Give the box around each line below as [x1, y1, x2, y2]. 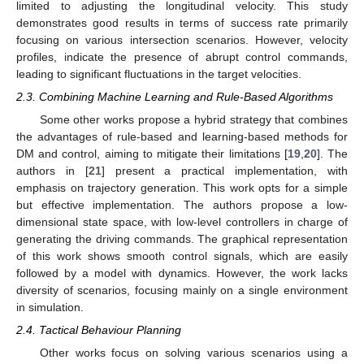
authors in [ [16, 163, 89, 177]
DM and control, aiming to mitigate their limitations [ [16, 146, 288, 160]
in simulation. [16, 300, 84, 314]
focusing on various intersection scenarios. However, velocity [16, 32, 348, 46]
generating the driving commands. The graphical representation [16, 232, 348, 245]
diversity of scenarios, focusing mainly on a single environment [16, 283, 348, 297]
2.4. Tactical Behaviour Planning [16, 323, 181, 336]
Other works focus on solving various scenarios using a [39, 346, 348, 360]
